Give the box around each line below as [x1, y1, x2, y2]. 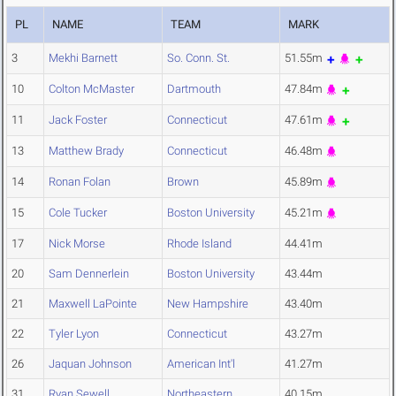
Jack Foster [49, 113, 107, 127]
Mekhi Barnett [49, 51, 118, 65]
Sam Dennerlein [49, 267, 129, 281]
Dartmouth [167, 82, 221, 96]
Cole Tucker [49, 206, 107, 220]
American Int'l [167, 357, 235, 371]
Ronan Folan [49, 175, 110, 189]
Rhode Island [167, 237, 232, 251]
